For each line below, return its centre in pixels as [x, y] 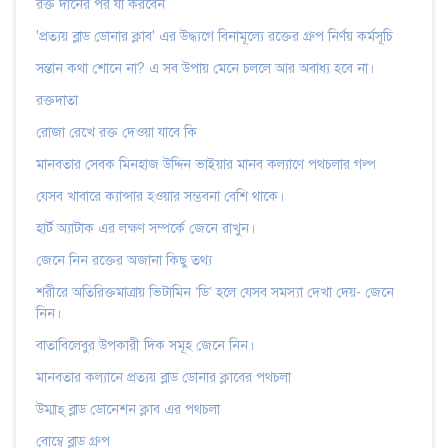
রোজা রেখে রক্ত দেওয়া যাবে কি [116, 132]
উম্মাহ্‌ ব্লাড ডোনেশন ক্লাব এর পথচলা [128, 409]
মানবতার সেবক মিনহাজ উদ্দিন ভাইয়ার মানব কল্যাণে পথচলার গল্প [206, 164]
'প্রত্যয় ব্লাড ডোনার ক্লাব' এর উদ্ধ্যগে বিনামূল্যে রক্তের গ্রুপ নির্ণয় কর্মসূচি [214, 36]
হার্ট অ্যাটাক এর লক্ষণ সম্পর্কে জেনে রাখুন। [145, 228]
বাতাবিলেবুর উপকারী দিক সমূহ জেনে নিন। [145, 345]
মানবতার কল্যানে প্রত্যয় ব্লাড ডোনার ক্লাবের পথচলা [163, 377]
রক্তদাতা [57, 100]
